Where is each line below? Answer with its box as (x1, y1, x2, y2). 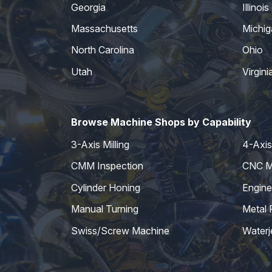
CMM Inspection (71, 160, 143, 172)
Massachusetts (71, 22, 138, 35)
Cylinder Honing (71, 181, 140, 194)
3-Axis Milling (71, 138, 129, 151)
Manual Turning (71, 203, 138, 216)
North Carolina (71, 44, 134, 56)
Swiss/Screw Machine (71, 224, 169, 237)
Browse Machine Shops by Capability (71, 115, 251, 128)
